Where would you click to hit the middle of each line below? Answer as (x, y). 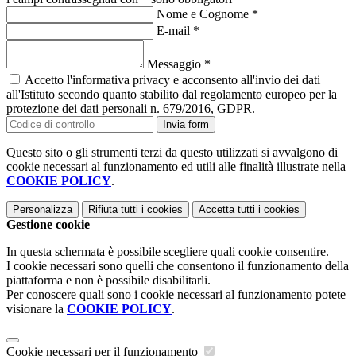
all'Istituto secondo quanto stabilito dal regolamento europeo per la (172, 95)
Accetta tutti (227, 210)
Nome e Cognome (204, 14)
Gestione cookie (48, 225)
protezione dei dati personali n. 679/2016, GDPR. (131, 109)
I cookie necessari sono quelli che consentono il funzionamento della (178, 266)
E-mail (175, 31)
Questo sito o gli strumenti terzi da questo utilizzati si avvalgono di (172, 153)
